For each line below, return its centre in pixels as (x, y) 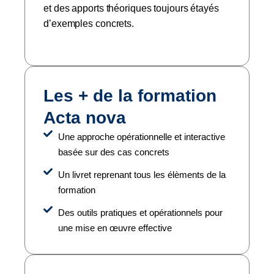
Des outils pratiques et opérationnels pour (140, 212)
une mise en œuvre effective (115, 228)
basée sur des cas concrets (113, 152)
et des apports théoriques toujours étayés (131, 9)
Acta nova (85, 117)
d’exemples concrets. (89, 24)
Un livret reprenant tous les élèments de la (142, 174)
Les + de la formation (130, 95)
